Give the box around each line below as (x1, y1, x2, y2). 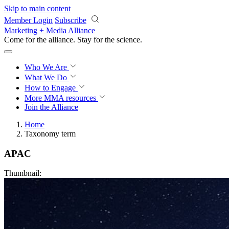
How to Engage (25, 83, 78, 92)
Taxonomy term (25, 129, 76, 138)
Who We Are (25, 63, 69, 72)
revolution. (117, 35, 151, 44)
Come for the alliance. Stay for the (4, 35, 117, 44)
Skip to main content (4, 4, 71, 13)
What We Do (25, 73, 69, 82)
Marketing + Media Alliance (4, 26, 95, 35)
